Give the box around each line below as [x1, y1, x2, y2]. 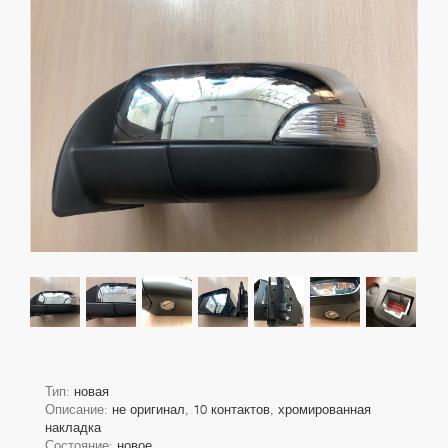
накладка [45, 419, 101, 436]
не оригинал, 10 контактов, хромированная [112, 401, 371, 418]
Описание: [45, 401, 112, 418]
